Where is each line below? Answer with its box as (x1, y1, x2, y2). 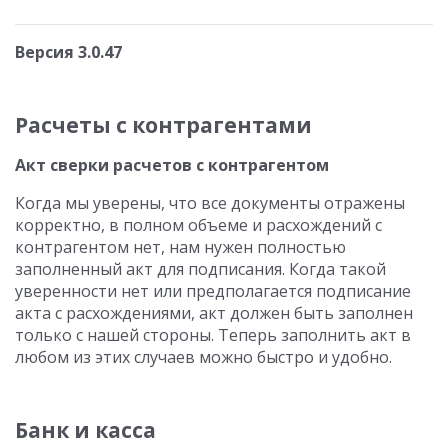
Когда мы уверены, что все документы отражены (15, 192, 405, 214)
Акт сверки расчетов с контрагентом (15, 154, 329, 176)
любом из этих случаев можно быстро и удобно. (15, 346, 392, 368)
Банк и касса (15, 416, 156, 444)
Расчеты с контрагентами (15, 111, 312, 139)
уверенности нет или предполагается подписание (15, 280, 411, 302)
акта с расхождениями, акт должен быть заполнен (15, 302, 413, 324)
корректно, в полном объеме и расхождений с (15, 214, 382, 236)
